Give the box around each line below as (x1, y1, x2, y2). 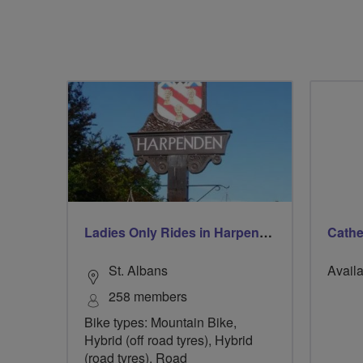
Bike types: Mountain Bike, (84, 313, 237, 332)
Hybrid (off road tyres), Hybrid (84, 331, 253, 350)
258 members (109, 287, 187, 306)
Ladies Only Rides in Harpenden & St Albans (259, 223, 272, 242)
